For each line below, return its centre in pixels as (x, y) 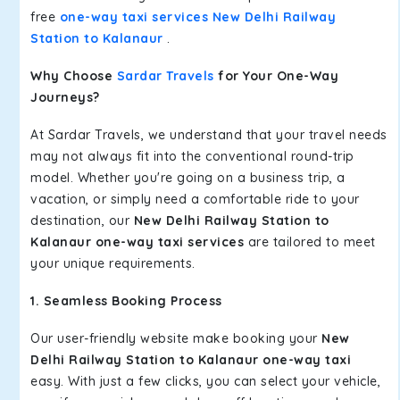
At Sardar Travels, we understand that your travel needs (209, 135)
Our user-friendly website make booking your (176, 338)
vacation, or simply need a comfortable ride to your (195, 199)
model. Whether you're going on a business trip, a (188, 178)
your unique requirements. (113, 263)
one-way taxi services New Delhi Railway (197, 17)
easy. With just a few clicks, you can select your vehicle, (205, 381)
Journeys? (65, 97)
